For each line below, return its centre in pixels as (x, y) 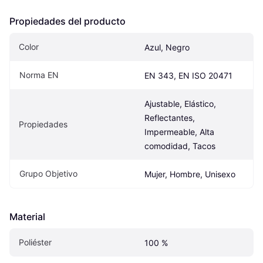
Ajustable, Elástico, (180, 103)
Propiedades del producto (68, 21)
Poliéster (35, 242)
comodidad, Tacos (180, 146)
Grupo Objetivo (48, 173)
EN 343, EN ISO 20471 (188, 75)
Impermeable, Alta (179, 131)
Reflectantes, (170, 117)
